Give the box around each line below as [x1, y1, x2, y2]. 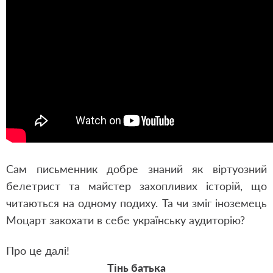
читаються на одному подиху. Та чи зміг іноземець [6, 196, 267, 210]
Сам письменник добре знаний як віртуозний [6, 162, 267, 175]
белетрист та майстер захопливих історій [6, 179, 240, 193]
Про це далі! [6, 244, 69, 257]
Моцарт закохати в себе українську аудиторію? [6, 213, 251, 227]
